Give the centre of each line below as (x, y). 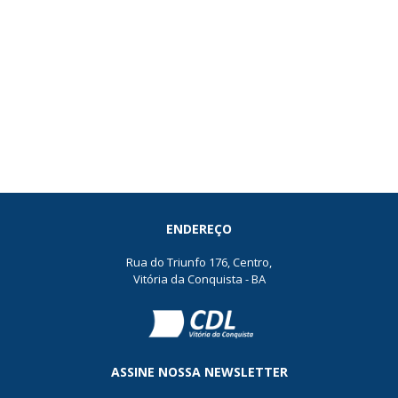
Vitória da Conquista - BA (199, 279)
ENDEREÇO (199, 228)
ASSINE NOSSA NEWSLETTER (199, 372)
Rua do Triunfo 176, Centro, (199, 263)
